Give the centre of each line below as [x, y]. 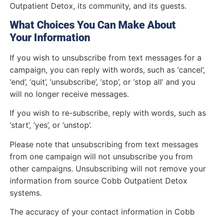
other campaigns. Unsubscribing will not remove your [108, 168]
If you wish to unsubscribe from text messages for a [106, 57]
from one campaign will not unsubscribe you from [101, 156]
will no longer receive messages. [69, 94]
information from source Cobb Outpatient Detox [99, 180]
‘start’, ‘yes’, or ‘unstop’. [51, 125]
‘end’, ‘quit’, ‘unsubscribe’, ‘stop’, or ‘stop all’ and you [102, 82]
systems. [27, 193]
